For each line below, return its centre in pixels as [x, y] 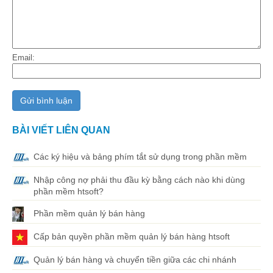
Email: [23, 58]
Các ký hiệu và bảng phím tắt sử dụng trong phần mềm [140, 157]
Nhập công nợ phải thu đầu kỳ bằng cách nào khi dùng [139, 180]
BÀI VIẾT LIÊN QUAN [61, 130]
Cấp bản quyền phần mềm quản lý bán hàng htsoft [132, 237]
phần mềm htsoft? [69, 192]
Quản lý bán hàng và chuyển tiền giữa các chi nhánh [135, 260]
